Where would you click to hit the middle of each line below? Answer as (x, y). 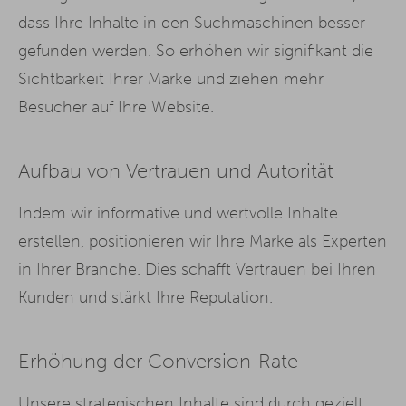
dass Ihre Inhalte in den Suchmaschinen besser (192, 22)
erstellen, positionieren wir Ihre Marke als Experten (203, 242)
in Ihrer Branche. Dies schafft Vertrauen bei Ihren (197, 270)
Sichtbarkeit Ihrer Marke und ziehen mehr (171, 78)
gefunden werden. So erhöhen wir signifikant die (196, 50)
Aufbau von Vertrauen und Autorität (176, 172)
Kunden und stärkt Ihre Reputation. (145, 298)
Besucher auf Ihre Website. (116, 106)
